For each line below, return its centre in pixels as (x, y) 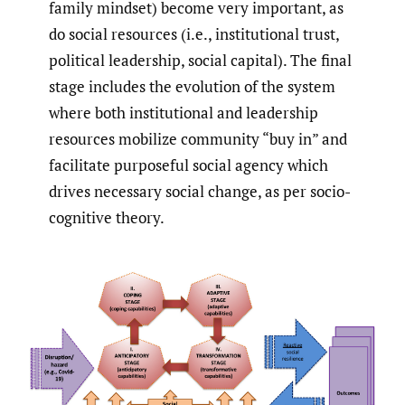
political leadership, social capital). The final (200, 60)
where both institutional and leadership (184, 112)
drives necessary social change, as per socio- (200, 191)
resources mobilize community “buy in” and (198, 138)
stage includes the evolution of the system (192, 86)
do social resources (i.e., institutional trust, (194, 33)
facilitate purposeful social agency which (188, 165)
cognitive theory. (107, 217)
